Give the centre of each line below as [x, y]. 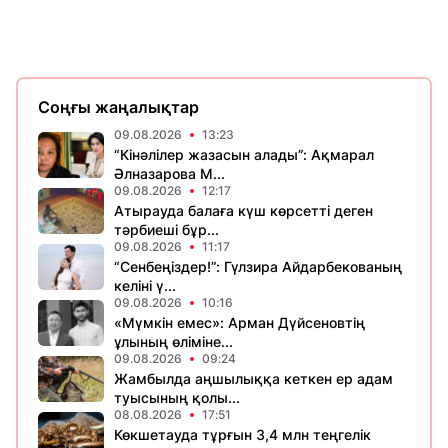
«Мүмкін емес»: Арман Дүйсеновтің [239, 322]
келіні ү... [145, 285]
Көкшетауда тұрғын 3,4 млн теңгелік [242, 434]
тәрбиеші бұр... [166, 229]
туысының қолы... [177, 397]
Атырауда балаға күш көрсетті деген [243, 210]
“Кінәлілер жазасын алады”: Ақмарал [244, 154]
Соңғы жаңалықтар [118, 107]
